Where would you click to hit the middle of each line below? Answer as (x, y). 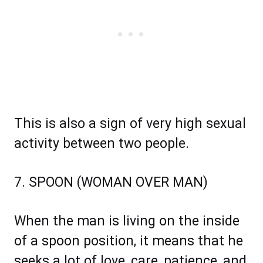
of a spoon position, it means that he (129, 241)
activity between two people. (102, 144)
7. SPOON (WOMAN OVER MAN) (111, 183)
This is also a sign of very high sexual (130, 124)
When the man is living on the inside (127, 221)
